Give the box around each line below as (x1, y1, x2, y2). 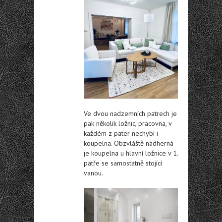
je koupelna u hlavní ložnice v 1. (84, 148, 178, 158)
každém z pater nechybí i (84, 128, 158, 138)
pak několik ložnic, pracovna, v (84, 118, 171, 128)
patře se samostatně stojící (84, 158, 162, 167)
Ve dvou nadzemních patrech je (84, 109, 177, 118)
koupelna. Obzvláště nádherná (84, 138, 173, 148)
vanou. (84, 168, 103, 177)
